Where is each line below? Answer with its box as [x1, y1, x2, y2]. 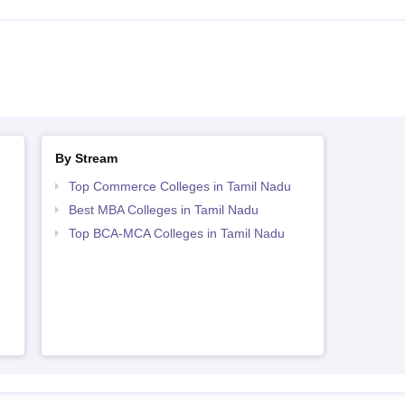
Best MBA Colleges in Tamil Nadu [68, 202, 259, 217]
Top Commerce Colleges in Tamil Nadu [68, 179, 291, 193]
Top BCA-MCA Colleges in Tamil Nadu [68, 226, 285, 240]
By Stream [54, 151, 118, 165]
